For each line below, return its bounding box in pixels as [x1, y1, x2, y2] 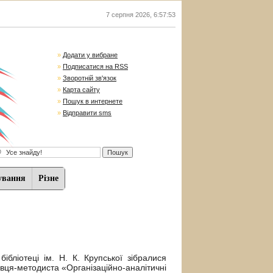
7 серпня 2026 [106, 11, 150, 18]
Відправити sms [63, 109, 112, 116]
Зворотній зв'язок [63, 74, 116, 82]
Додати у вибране [63, 51, 118, 58]
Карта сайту [63, 86, 100, 93]
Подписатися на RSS [63, 63, 128, 70]
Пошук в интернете [63, 97, 122, 105]
